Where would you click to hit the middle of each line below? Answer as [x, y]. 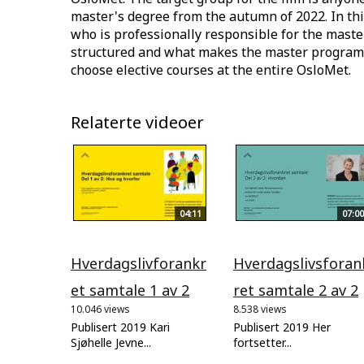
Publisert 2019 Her [282, 327]
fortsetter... [262, 342]
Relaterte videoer [137, 123]
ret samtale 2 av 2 [296, 290]
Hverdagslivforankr [139, 263]
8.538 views [260, 309]
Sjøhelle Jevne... [111, 342]
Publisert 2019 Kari [120, 327]
